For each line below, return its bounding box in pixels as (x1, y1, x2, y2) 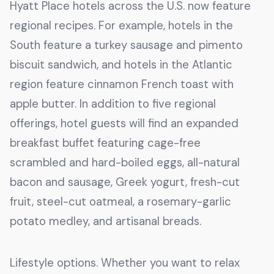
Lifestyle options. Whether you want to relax (10, 256, 240, 270)
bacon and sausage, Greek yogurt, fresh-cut (10, 175, 240, 190)
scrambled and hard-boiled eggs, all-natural (10, 155, 240, 170)
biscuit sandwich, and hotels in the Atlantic (10, 57, 232, 72)
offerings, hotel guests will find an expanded (10, 116, 239, 131)
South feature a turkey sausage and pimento (10, 38, 243, 53)
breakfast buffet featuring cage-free (10, 136, 201, 150)
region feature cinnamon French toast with (10, 77, 234, 92)
